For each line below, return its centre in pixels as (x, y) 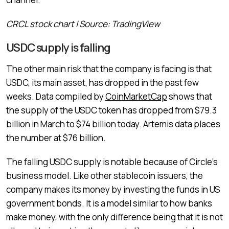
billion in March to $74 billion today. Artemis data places (113, 124)
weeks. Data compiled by (56, 96)
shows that (190, 96)
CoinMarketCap (136, 96)
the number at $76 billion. (56, 138)
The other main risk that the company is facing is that (109, 68)
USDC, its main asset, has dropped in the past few (102, 82)
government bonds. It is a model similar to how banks (109, 203)
